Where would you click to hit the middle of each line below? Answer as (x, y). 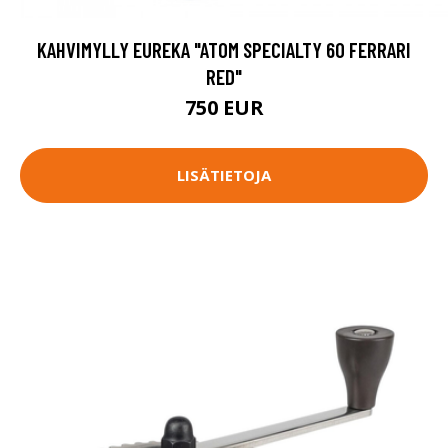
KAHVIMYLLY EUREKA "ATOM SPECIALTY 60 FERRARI (224, 49)
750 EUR (224, 107)
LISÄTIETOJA (224, 175)
